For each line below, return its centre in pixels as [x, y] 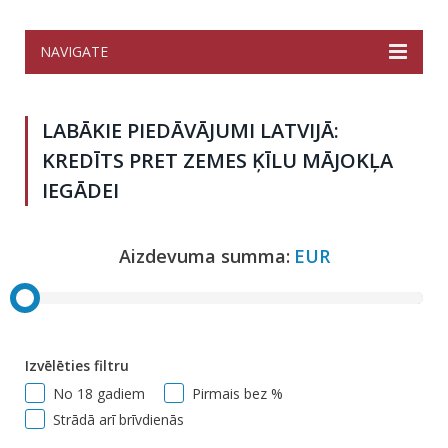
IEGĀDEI [80, 190]
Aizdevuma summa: [204, 256]
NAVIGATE [74, 51]
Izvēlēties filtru [77, 366]
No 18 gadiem [99, 394]
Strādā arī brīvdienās [118, 420]
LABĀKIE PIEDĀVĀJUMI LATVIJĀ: [190, 130]
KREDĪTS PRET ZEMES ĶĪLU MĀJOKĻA [217, 160]
